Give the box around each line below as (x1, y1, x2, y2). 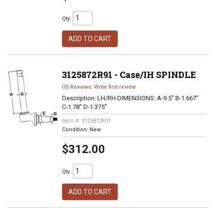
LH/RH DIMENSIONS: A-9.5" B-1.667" (97, 94, 199, 102)
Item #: (62, 118, 81, 124)
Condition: (62, 126, 90, 133)
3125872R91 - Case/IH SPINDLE (62, 69, 196, 80)
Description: (62, 94, 97, 102)
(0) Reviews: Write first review (62, 84, 136, 90)
